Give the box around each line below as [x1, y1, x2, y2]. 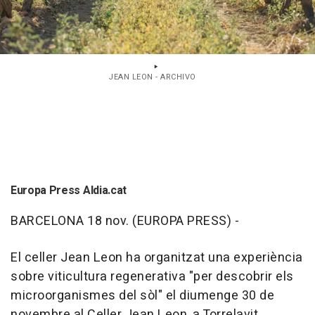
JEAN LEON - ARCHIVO [108, 71, 196, 84]
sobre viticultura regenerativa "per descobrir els [11, 267, 294, 287]
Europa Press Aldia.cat [11, 182, 127, 200]
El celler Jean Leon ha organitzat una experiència [11, 248, 303, 268]
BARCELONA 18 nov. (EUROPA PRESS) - [11, 212, 239, 231]
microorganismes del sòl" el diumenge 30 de [11, 286, 274, 306]
